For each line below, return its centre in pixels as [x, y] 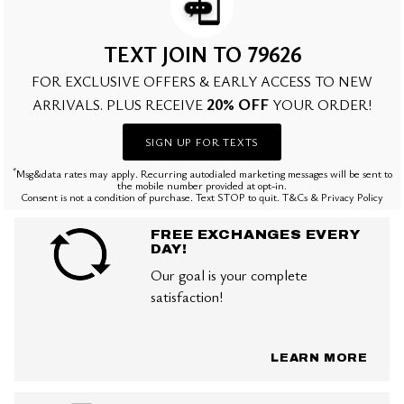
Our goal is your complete [229, 275]
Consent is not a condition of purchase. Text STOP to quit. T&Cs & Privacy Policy [202, 197]
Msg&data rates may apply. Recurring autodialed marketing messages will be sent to [204, 174]
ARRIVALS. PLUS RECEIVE [119, 105]
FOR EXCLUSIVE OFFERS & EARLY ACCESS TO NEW [202, 82]
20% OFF [238, 104]
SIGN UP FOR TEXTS [202, 142]
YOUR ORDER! [320, 105]
